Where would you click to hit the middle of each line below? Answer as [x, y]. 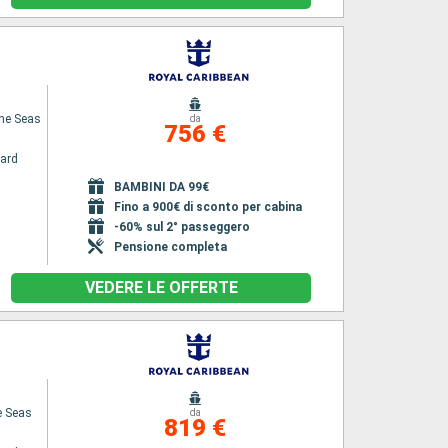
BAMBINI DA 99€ [162, 186]
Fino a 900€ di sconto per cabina [208, 206]
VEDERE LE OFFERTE [161, 287]
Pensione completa [171, 246]
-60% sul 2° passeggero [182, 226]
